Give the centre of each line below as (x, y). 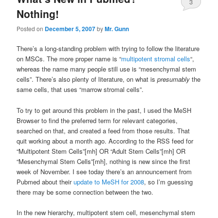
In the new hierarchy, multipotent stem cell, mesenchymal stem (106, 212)
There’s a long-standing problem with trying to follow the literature (108, 49)
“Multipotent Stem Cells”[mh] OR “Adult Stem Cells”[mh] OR (101, 151)
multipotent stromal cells (156, 59)
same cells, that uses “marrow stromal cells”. (80, 90)
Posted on (31, 29)
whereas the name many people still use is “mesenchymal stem (107, 69)
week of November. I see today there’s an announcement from (104, 171)
